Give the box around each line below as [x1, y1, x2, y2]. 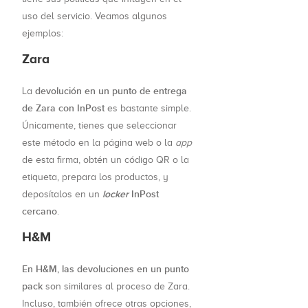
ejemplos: [22, 28, 63, 39]
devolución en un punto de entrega [35, 85, 187, 98]
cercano [22, 206, 57, 218]
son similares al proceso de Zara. [43, 281, 190, 292]
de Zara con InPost [22, 102, 104, 115]
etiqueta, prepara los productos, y [22, 172, 168, 183]
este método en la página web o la [22, 137, 175, 148]
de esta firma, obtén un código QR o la [22, 155, 189, 166]
